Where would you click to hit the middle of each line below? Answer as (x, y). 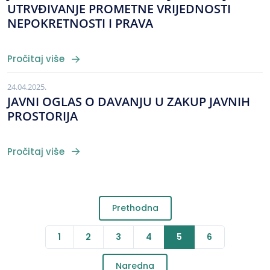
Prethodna (135, 208)
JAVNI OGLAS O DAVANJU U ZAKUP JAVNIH (129, 101)
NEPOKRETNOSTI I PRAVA (80, 23)
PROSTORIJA (42, 116)
